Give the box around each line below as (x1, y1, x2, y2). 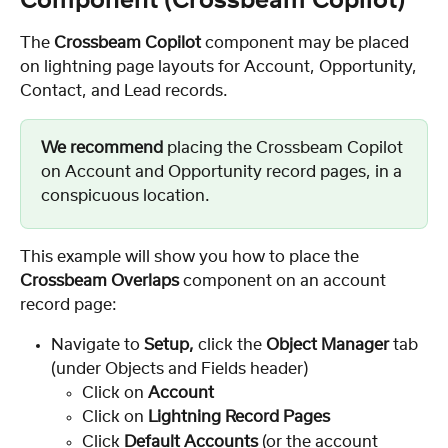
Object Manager (266, 336, 389, 353)
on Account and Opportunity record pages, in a (41, 163, 406, 180)
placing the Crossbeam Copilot (163, 139, 407, 156)
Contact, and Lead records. (20, 82, 228, 99)
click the (198, 336, 266, 353)
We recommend (41, 139, 163, 156)
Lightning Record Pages (148, 409, 330, 426)
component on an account (179, 272, 390, 289)
